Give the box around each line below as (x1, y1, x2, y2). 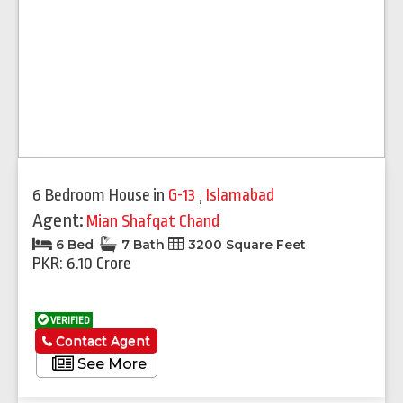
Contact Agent (52, 332, 151, 349)
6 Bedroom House (32, 184, 150, 205)
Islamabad (206, 184, 274, 205)
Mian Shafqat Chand (86, 210, 219, 231)
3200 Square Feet (184, 236, 306, 253)
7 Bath (118, 236, 168, 253)
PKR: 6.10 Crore (32, 253, 131, 273)
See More (73, 354, 147, 372)
